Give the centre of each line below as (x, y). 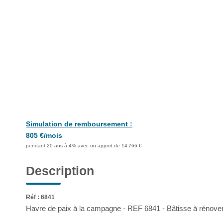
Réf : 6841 (40, 197)
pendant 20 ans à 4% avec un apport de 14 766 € (84, 146)
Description (60, 171)
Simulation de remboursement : (79, 124)
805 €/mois (44, 135)
